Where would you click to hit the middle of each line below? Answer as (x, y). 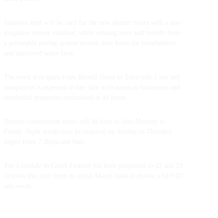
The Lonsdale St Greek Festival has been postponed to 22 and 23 (93, 166)
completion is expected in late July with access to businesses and (92, 87)
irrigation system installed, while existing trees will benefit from (92, 33)
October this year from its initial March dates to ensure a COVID (93, 176)
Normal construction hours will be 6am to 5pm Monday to (84, 121)
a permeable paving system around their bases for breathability (90, 43)
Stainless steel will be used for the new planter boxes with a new (92, 23)
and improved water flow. (39, 53)
